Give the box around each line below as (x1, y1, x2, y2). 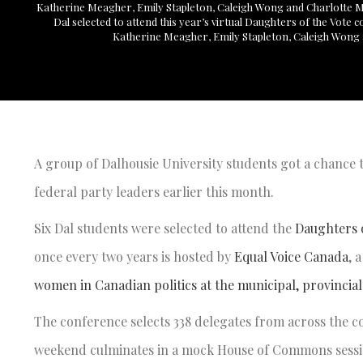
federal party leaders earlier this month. (34, 182, 280, 200)
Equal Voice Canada (234, 247, 348, 265)
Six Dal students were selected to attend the (34, 219, 295, 237)
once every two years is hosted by (34, 247, 234, 265)
